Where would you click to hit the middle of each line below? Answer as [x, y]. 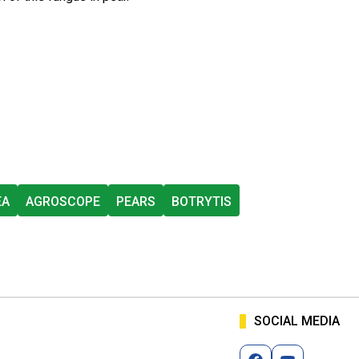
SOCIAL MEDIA [297, 321]
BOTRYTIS [202, 202]
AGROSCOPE [63, 202]
